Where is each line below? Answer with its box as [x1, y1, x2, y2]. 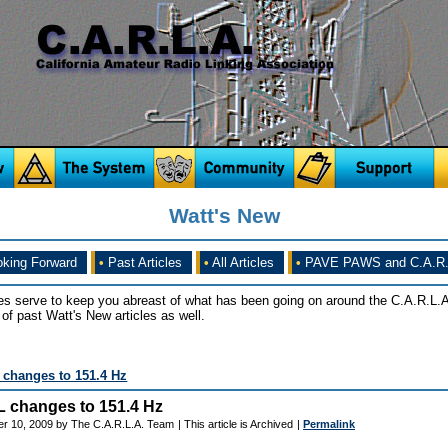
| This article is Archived [178, 417, 293, 430]
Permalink [303, 417, 355, 430]
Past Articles [104, 255, 182, 270]
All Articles [209, 255, 274, 270]
